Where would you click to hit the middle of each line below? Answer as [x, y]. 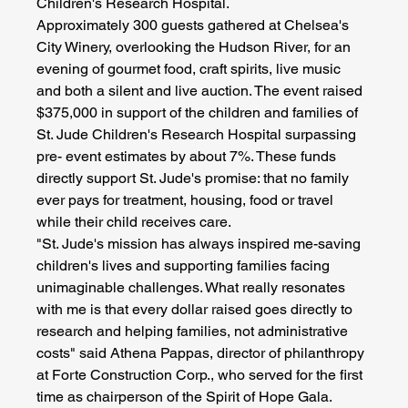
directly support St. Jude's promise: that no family [195, 178]
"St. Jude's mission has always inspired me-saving [201, 243]
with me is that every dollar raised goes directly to [197, 309]
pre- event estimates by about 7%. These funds [189, 156]
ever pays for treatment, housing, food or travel [187, 199]
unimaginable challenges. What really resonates [193, 287]
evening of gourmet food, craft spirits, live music [191, 68]
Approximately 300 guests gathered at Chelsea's [195, 25]
